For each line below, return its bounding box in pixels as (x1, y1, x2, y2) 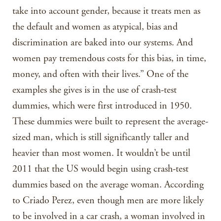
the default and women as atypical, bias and (12, 21, 178, 33)
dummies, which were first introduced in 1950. (12, 100, 192, 112)
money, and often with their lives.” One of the (12, 68, 188, 80)
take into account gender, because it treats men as (12, 5, 200, 17)
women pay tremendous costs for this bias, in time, (12, 52, 206, 65)
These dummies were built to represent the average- (12, 115, 208, 128)
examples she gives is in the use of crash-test (12, 84, 177, 96)
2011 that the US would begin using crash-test (12, 163, 188, 175)
